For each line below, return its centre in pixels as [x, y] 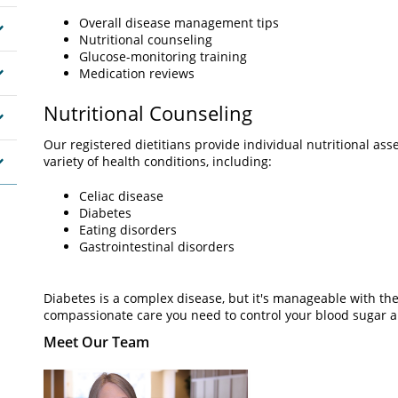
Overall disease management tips [179, 23]
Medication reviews [137, 73]
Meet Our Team [96, 342]
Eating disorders [128, 230]
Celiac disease [121, 196]
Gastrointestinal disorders [157, 247]
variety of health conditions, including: [158, 161]
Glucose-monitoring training [163, 56]
